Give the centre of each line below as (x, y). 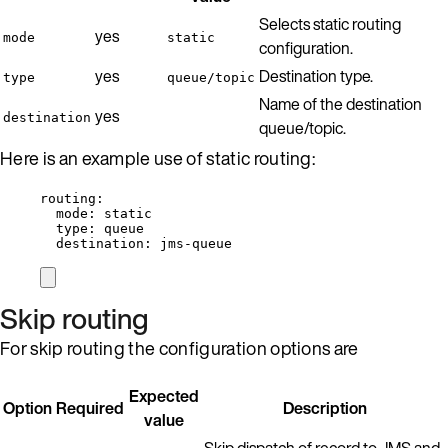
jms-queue (196, 243)
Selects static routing (330, 23)
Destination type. (316, 75)
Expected (164, 395)
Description (324, 407)
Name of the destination (340, 103)
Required (90, 407)
